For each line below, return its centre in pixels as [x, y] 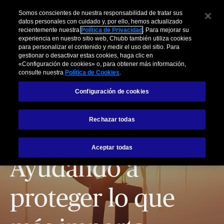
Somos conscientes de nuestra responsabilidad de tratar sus [101, 13]
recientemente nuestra [50, 30]
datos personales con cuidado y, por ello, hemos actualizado [101, 22]
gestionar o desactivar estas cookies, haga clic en [86, 56]
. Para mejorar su [166, 30]
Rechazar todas [112, 120]
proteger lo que [92, 199]
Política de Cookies [92, 73]
